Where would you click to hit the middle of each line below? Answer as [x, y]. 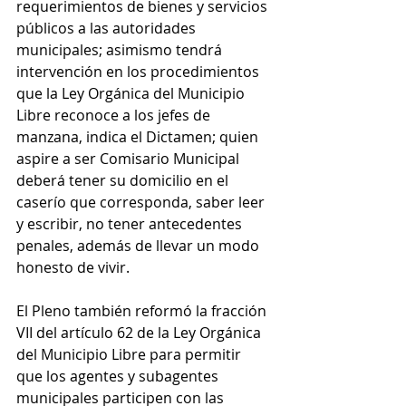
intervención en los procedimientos [140, 72]
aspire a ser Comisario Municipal [130, 159]
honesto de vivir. [73, 268]
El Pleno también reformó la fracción [143, 311]
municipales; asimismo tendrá [121, 50]
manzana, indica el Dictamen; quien [139, 137]
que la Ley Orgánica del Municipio [132, 94]
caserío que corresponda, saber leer [142, 203]
